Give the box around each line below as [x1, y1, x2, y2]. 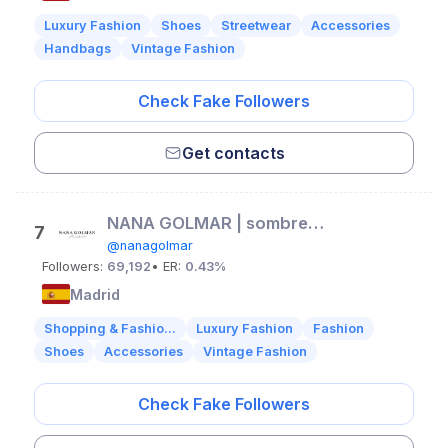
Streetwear [221, 18, 291, 33]
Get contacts [181, 143, 285, 163]
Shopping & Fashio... [44, 321, 176, 336]
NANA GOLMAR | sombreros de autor [308, 213, 324, 233]
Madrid [70, 285, 120, 303]
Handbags [44, 41, 111, 56]
